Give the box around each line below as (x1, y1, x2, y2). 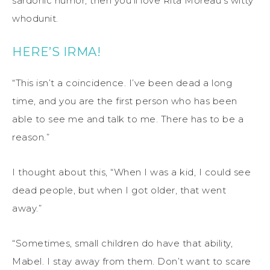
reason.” (12, 131, 49, 143)
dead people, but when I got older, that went (12, 184, 226, 196)
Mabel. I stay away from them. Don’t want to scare (12, 255, 251, 267)
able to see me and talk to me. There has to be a (12, 113, 243, 125)
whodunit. (12, 12, 58, 24)
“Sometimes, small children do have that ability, (12, 237, 233, 249)
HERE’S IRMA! (12, 44, 101, 59)
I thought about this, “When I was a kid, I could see (12, 166, 251, 178)
